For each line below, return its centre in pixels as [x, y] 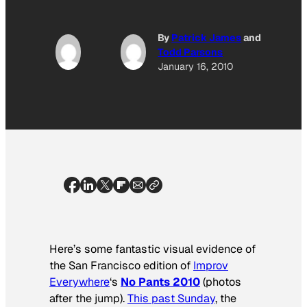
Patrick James [207, 37]
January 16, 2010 [196, 66]
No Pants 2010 [160, 282]
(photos [221, 282]
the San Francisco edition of [121, 265]
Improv [211, 265]
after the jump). [88, 298]
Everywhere [79, 282]
